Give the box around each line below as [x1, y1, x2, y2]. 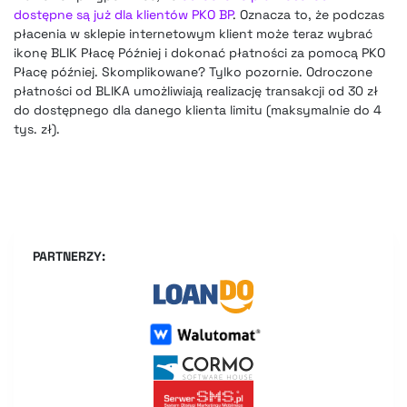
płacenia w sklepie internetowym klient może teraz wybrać [14, 25, 372, 43]
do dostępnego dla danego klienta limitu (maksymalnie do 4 [14, 102, 382, 119]
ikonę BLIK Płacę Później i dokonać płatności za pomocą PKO [14, 45, 385, 62]
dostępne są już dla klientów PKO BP [14, 6, 233, 24]
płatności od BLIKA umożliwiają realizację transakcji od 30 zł [14, 83, 378, 100]
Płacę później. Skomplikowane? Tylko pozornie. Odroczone [14, 64, 372, 81]
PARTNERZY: [33, 248, 105, 265]
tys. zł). [14, 121, 60, 138]
